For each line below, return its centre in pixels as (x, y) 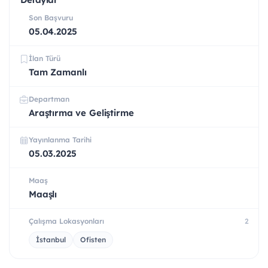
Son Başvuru (51, 18)
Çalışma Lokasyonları (66, 221)
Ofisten (93, 240)
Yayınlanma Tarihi (60, 140)
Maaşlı (43, 194)
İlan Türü (45, 59)
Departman (49, 99)
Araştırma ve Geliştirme (81, 113)
